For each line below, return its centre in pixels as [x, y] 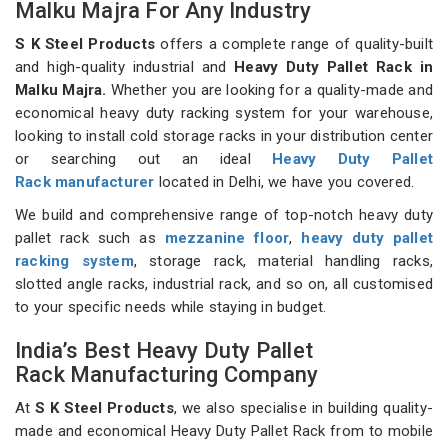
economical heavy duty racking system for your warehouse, [224, 113]
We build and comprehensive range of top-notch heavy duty [224, 215]
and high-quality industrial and [125, 67]
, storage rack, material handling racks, [283, 261]
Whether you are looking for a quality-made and [270, 90]
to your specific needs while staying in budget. [173, 307]
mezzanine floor [227, 238]
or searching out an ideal [144, 159]
